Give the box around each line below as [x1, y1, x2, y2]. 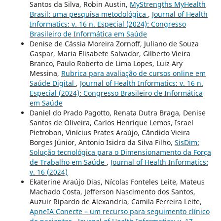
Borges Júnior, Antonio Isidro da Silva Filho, [29, 138, 175, 147]
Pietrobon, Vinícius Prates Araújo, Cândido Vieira [29, 128, 190, 138]
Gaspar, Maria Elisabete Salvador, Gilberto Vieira [29, 49, 190, 59]
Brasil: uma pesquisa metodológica [29, 9, 148, 19]
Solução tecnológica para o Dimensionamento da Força [29, 147, 211, 157]
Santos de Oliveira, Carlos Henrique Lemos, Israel [29, 118, 193, 128]
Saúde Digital [29, 78, 76, 88]
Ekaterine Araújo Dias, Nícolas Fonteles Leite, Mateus [29, 177, 205, 187]
